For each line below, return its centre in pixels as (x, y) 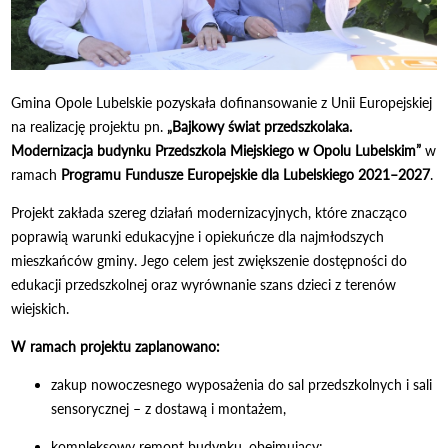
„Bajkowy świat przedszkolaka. (260, 126)
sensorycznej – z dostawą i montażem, (169, 408)
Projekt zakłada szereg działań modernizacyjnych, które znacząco (209, 212)
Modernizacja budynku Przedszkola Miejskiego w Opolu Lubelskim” (216, 150)
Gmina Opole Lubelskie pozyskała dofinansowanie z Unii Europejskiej (222, 102)
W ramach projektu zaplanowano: (116, 346)
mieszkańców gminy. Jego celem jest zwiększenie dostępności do (209, 260)
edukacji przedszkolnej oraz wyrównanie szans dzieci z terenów (204, 284)
